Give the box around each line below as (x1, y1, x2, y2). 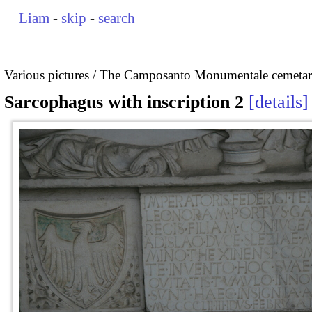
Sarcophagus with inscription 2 (4, 92, 244, 113)
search (98, 10, 136, 26)
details (255, 92, 302, 113)
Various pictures (4, 67, 89, 82)
